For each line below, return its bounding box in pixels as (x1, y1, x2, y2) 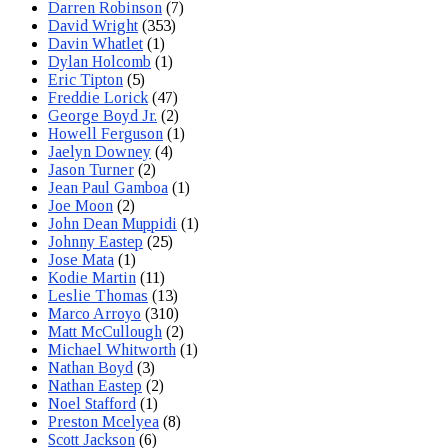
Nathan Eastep (48, 377, 142, 395)
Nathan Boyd (48, 359, 133, 377)
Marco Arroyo (48, 305, 141, 323)
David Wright (48, 17, 138, 35)
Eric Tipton (48, 71, 123, 89)
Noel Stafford (48, 395, 136, 413)
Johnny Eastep (48, 233, 143, 251)
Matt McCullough (48, 323, 162, 341)
